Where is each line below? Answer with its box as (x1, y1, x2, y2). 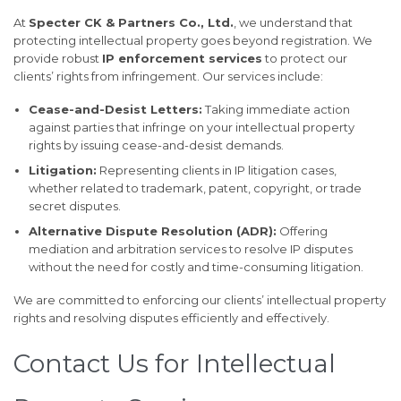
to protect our (262, 50, 347, 65)
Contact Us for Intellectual (13, 348, 336, 380)
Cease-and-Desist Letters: (28, 101, 202, 116)
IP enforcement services (102, 50, 262, 65)
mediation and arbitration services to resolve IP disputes (28, 241, 353, 256)
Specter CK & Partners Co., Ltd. (29, 14, 234, 30)
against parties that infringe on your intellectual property (28, 119, 354, 134)
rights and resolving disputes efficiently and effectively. (13, 310, 329, 325)
